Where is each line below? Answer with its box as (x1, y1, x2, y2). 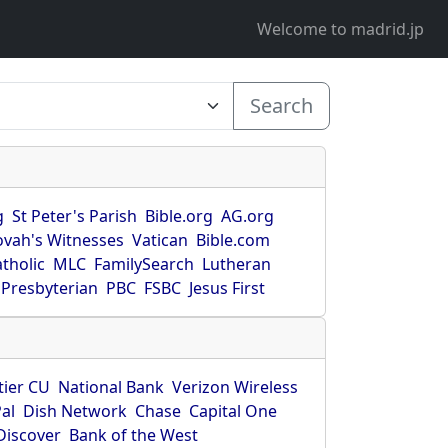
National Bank (58, 376, 165, 398)
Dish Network (23, 400, 128, 422)
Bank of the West (69, 424, 199, 446)
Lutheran (202, 253, 272, 275)
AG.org (221, 205, 275, 227)
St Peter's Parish (12, 205, 138, 227)
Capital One (189, 400, 278, 422)
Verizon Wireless (172, 376, 299, 398)
